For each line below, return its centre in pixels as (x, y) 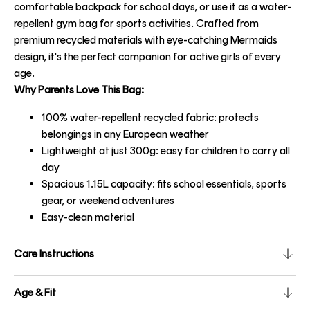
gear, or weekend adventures (108, 201)
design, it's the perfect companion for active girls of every (147, 57)
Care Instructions (54, 254)
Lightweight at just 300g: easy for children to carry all (166, 151)
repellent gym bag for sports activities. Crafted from (136, 24)
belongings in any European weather (125, 134)
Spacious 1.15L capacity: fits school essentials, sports (164, 184)
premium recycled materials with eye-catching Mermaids (146, 40)
